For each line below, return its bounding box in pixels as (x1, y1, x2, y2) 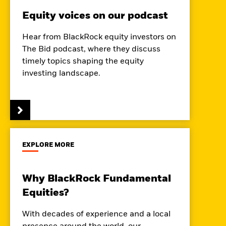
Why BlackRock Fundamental (22, 174, 171, 184)
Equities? (22, 188, 69, 198)
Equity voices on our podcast (22, 11, 168, 21)
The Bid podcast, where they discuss (22, 45, 160, 53)
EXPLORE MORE (22, 142, 74, 148)
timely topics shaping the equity (22, 58, 144, 66)
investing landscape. (22, 70, 100, 78)
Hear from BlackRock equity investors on (22, 33, 176, 41)
